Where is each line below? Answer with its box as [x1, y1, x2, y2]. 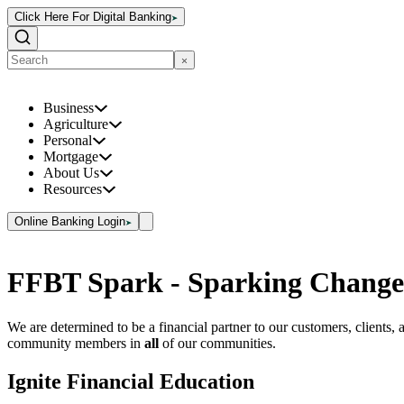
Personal [43, 133, 92, 148]
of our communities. [162, 335, 276, 351]
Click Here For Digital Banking [14, 10, 171, 23]
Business [43, 100, 94, 115]
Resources [43, 181, 102, 197]
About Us [43, 165, 99, 180]
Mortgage [43, 149, 98, 164]
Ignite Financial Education [7, 369, 254, 393]
